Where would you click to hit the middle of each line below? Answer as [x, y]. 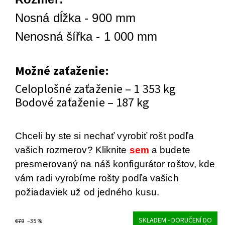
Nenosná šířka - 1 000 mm [86, 37]
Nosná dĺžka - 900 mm [75, 18]
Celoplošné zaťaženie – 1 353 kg [96, 89]
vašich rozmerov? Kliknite [72, 150]
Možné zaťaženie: [62, 71]
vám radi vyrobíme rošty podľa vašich [97, 178]
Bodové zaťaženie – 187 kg [82, 103]
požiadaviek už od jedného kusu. [87, 192]
